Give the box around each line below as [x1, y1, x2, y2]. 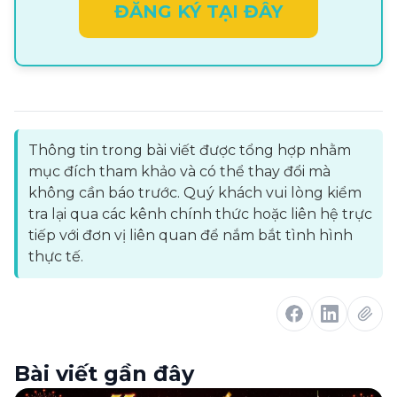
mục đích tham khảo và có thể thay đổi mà [28, 163, 331, 180]
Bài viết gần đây [14, 361, 194, 386]
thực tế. [28, 248, 83, 265]
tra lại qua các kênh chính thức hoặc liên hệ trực [28, 206, 372, 222]
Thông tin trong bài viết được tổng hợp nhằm [28, 142, 351, 159]
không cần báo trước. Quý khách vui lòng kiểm [28, 184, 362, 201]
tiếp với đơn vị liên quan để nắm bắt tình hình [28, 227, 353, 244]
